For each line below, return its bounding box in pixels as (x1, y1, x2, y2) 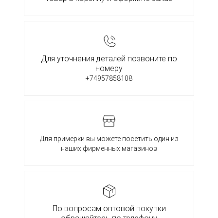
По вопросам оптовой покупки (52, 204, 166, 214)
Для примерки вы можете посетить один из (39, 135, 179, 143)
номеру (95, 64, 123, 73)
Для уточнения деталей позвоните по (41, 54, 177, 64)
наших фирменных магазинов (61, 145, 157, 153)
